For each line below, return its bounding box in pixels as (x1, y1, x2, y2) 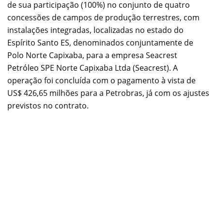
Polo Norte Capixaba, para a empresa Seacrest (7, 49, 177, 61)
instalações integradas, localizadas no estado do (7, 24, 184, 35)
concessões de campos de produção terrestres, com (7, 12, 200, 23)
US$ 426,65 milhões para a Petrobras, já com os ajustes (7, 87, 209, 98)
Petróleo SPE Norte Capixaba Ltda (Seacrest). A (7, 62, 178, 73)
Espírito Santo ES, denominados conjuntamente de (7, 37, 193, 48)
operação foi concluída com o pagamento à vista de (7, 75, 196, 86)
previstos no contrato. (7, 100, 89, 111)
